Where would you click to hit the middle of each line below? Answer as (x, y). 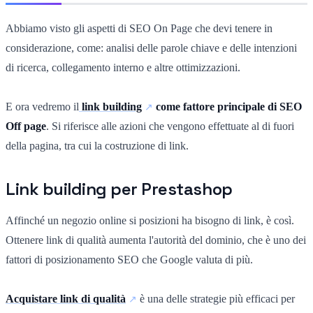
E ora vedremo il (42, 106)
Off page (26, 126)
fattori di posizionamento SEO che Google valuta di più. (129, 259)
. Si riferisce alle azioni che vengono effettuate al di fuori (170, 126)
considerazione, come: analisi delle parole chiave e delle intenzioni (151, 48)
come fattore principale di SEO (227, 106)
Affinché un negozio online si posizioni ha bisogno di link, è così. (150, 220)
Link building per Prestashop (119, 189)
